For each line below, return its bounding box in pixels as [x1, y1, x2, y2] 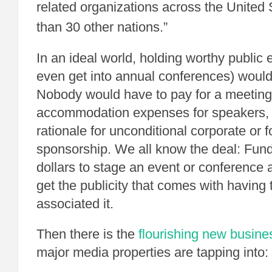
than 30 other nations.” [36, 19, 171, 35]
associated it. [36, 196, 114, 211]
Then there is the [36, 226, 138, 242]
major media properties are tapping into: [36, 245, 268, 260]
